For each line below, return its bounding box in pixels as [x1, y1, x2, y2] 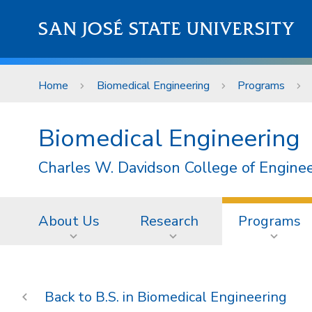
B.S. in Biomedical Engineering [95, 287, 287, 306]
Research [139, 211, 198, 231]
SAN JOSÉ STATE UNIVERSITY [38, 18, 295, 40]
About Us [38, 211, 100, 231]
